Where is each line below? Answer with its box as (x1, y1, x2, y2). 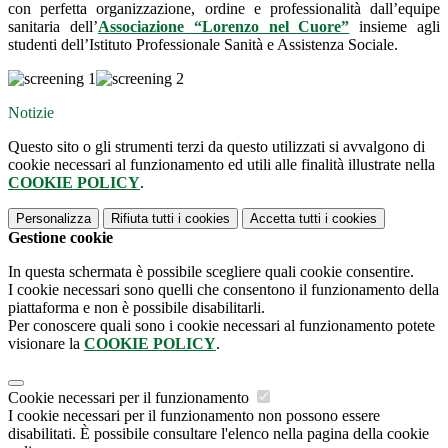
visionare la (8, 335, 84, 353)
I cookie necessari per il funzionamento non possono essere (8, 407, 380, 425)
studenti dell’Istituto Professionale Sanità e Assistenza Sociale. (8, 36, 398, 54)
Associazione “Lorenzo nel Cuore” (97, 18, 350, 36)
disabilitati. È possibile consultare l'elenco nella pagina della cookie (8, 425, 429, 443)
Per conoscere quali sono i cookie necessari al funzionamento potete (8, 317, 435, 335)
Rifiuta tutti (111, 211, 174, 227)
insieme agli (349, 18, 441, 36)
